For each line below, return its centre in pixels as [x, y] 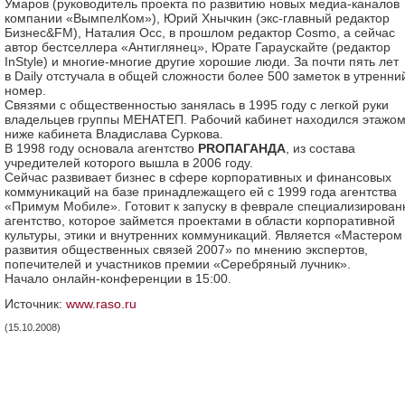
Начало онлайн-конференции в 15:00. [118, 278]
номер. [25, 90]
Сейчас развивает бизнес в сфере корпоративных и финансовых [198, 177]
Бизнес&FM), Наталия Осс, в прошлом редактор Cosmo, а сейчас [200, 33]
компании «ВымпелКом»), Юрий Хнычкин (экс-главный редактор [197, 18]
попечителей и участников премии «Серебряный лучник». [178, 264]
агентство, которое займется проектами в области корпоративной [200, 221]
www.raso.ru [101, 304]
